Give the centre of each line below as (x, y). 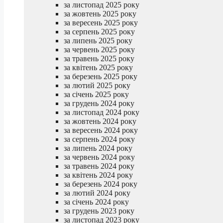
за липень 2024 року (98, 148)
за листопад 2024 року (102, 112)
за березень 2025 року (101, 76)
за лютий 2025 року (97, 85)
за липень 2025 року (98, 40)
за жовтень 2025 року (100, 13)
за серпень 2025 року (99, 31)
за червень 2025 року (99, 49)
